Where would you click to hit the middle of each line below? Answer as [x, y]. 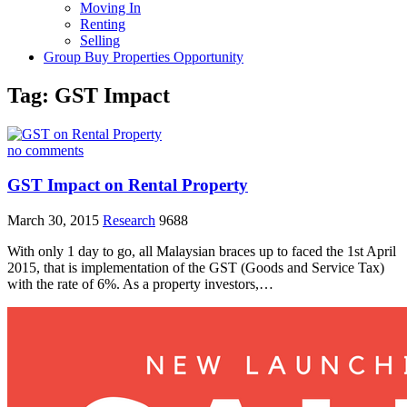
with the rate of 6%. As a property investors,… [140, 284]
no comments [45, 150]
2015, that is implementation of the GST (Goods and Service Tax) [196, 268]
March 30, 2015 [55, 221]
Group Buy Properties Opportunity [144, 56]
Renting [103, 24]
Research [129, 221]
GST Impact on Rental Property [128, 185]
